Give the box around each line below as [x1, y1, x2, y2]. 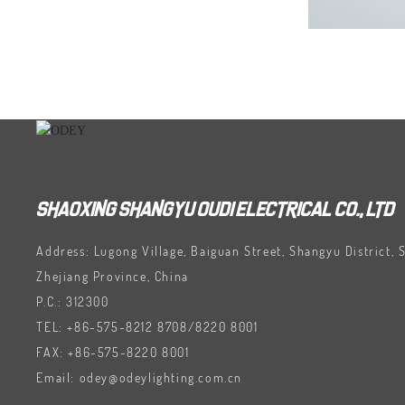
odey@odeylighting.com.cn [79, 369, 242, 385]
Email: [36, 369, 80, 385]
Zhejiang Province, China [36, 268, 193, 284]
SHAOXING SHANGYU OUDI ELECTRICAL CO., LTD [36, 199, 395, 220]
